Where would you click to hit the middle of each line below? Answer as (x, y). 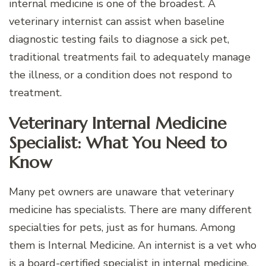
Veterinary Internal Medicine (118, 123)
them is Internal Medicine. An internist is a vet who (133, 246)
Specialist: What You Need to (118, 142)
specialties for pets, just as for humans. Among (122, 228)
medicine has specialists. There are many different (130, 210)
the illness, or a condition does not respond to (121, 75)
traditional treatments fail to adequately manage (130, 57)
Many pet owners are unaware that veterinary (121, 192)
